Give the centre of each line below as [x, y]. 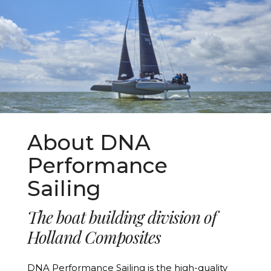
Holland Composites [94, 237]
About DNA [89, 142]
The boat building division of [122, 217]
